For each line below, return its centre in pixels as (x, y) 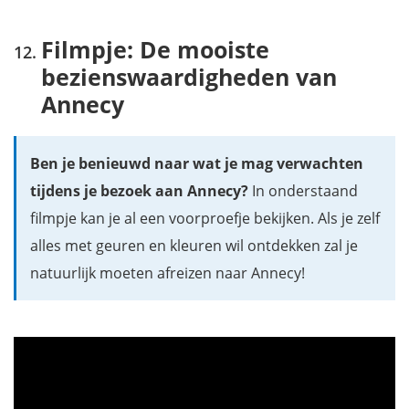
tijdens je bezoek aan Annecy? (139, 190)
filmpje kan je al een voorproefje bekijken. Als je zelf (205, 218)
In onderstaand (303, 190)
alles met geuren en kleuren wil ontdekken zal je (194, 245)
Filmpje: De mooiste (155, 49)
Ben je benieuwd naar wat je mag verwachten (197, 163)
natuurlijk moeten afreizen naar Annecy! (168, 273)
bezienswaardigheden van (189, 76)
